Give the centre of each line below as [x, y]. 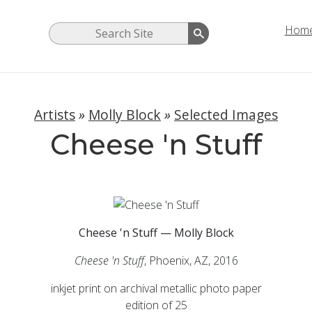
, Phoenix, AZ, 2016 [191, 260]
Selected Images [226, 115]
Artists [55, 115]
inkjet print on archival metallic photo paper [156, 288]
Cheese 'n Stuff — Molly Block [156, 232]
